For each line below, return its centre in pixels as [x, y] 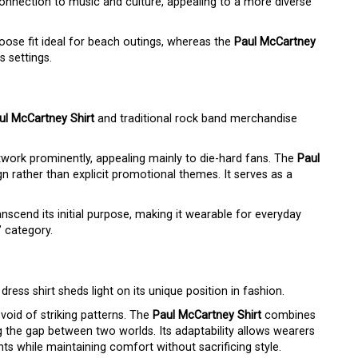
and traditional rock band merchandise [196, 119]
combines [288, 316]
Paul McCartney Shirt [207, 316]
